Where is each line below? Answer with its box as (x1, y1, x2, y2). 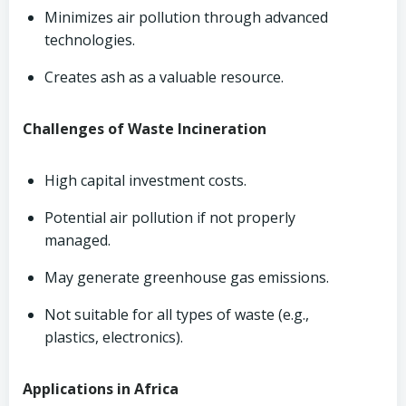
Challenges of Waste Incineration (23, 119, 266, 139)
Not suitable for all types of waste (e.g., (44, 304, 309, 324)
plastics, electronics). (44, 327, 183, 347)
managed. (44, 230, 111, 250)
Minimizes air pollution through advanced (44, 7, 328, 27)
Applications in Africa (23, 379, 179, 399)
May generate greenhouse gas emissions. (44, 267, 329, 287)
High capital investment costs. (44, 170, 246, 190)
